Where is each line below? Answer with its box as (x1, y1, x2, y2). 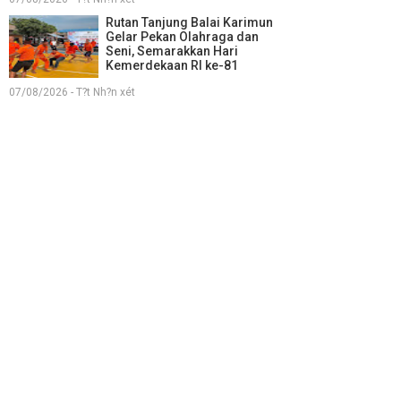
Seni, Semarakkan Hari (106, 43, 238, 58)
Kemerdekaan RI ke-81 (106, 57, 238, 73)
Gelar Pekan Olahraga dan (106, 29, 259, 44)
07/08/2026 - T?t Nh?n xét (9, 85, 135, 98)
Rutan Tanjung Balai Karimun (106, 14, 273, 30)
